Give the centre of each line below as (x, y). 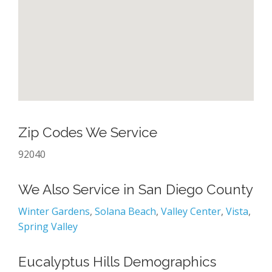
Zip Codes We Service (88, 132)
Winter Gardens (54, 211)
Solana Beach (125, 211)
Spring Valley (48, 226)
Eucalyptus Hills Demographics (117, 261)
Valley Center (191, 211)
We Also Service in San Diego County (136, 189)
